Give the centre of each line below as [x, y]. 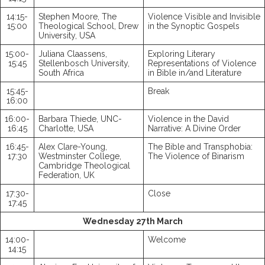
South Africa [61, 73]
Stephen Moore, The [77, 17]
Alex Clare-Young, [73, 147]
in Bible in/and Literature [195, 73]
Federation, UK [67, 175]
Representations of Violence [202, 64]
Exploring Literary [182, 54]
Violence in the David [188, 119]
